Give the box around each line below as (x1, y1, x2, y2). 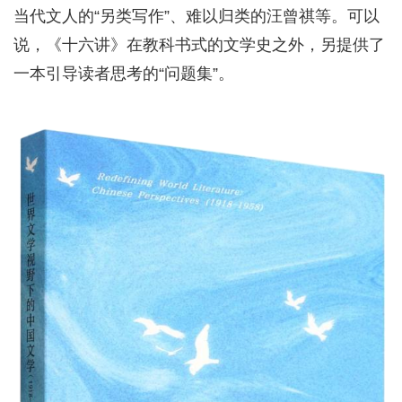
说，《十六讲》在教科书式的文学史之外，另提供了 (13, 36, 385, 55)
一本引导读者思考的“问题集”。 (13, 65, 234, 83)
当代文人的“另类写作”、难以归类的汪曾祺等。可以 (13, 7, 380, 26)
